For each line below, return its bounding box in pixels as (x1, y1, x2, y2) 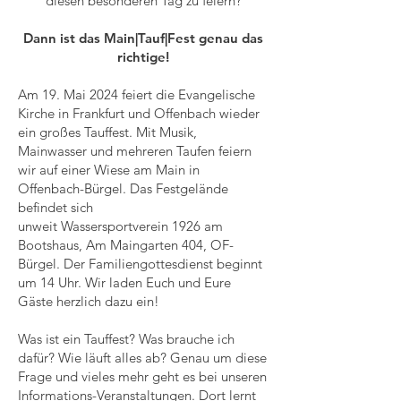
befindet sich (18, 199, 93, 216)
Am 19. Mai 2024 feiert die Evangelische (18, 86, 255, 103)
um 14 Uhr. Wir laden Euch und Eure (18, 274, 231, 291)
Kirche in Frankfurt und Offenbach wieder (18, 105, 260, 122)
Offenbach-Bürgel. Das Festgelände (18, 180, 228, 197)
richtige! (117, 48, 169, 65)
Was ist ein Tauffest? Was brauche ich (18, 330, 235, 347)
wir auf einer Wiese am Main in (18, 161, 200, 178)
